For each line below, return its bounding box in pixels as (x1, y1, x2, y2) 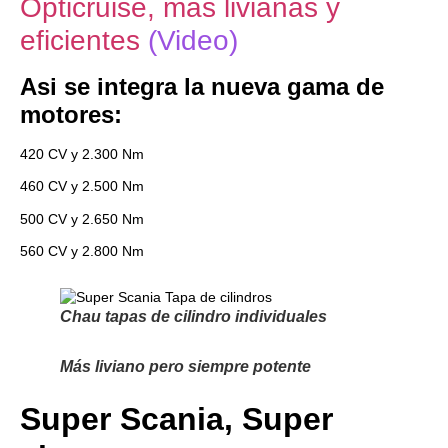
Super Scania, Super (20, 401, 333, 438)
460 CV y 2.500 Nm (20, 178, 144, 195)
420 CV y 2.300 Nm (20, 145, 144, 162)
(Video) (140, 24, 238, 56)
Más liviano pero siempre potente (60, 358, 311, 376)
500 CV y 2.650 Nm (20, 210, 144, 227)
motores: (20, 100, 122, 128)
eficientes (20, 24, 140, 56)
